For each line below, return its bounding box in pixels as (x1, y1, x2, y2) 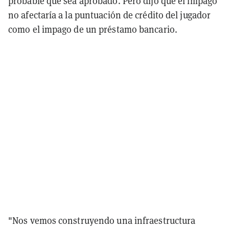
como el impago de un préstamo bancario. (8, 22, 177, 35)
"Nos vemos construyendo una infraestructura (8, 214, 196, 226)
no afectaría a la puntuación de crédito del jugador (8, 8, 211, 21)
